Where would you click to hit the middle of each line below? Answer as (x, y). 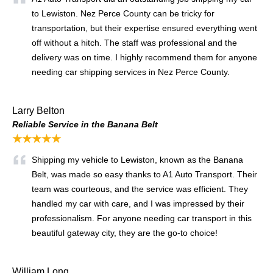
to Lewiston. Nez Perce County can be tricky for (123, 13)
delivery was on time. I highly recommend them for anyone (144, 57)
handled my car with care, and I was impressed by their (138, 203)
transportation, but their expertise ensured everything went (144, 28)
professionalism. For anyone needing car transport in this (142, 218)
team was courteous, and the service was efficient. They (140, 189)
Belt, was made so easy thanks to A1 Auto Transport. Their (144, 174)
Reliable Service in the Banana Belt (85, 124)
